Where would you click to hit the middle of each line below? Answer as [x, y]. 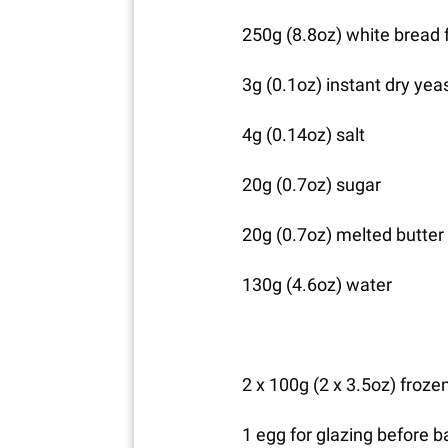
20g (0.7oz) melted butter [342, 234]
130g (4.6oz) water [316, 284]
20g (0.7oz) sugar [311, 184]
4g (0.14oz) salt [303, 134]
